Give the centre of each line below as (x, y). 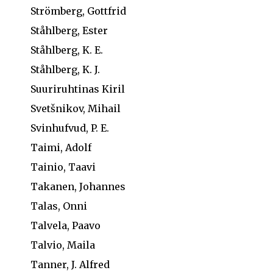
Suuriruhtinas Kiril (78, 89)
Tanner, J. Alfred (70, 264)
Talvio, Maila (63, 245)
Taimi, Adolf (61, 147)
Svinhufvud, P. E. (70, 128)
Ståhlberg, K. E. (67, 50)
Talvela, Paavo (66, 225)
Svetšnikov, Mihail (76, 108)
